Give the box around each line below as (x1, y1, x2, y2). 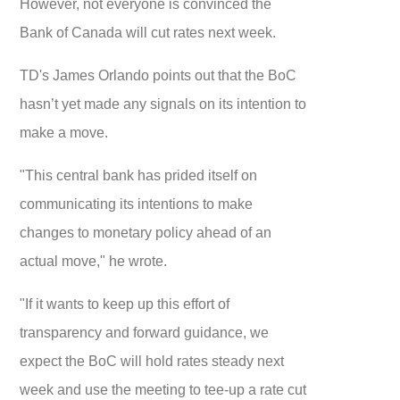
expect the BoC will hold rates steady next (20, 353, 285, 370)
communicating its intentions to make (20, 196, 254, 212)
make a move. (20, 124, 109, 141)
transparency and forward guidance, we (20, 324, 270, 341)
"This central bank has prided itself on (20, 167, 258, 184)
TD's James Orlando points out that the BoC (20, 67, 297, 84)
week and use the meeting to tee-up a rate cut (20, 381, 307, 398)
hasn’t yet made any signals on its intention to (20, 96, 307, 112)
